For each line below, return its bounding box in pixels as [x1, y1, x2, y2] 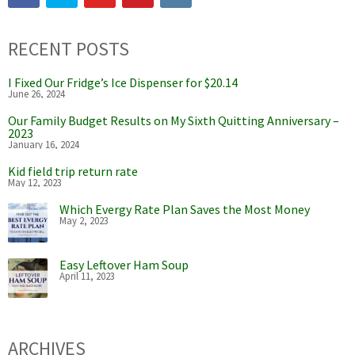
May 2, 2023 [59, 214, 109, 227]
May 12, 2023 [8, 176, 62, 189]
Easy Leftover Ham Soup [59, 257, 189, 273]
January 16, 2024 [8, 138, 79, 151]
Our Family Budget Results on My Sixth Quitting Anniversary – [8, 113, 339, 129]
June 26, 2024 [8, 87, 65, 101]
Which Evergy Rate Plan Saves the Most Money [59, 201, 310, 218]
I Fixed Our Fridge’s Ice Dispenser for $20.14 [8, 74, 238, 91]
